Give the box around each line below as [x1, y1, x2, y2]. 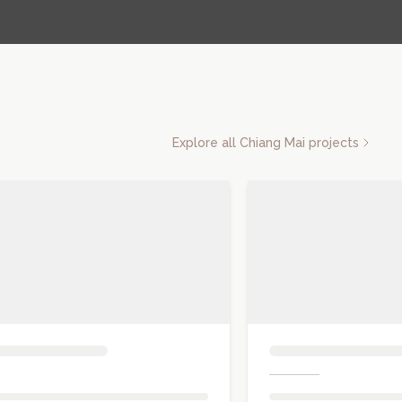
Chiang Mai [240, 135, 305, 150]
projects [305, 135, 359, 150]
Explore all [172, 135, 240, 150]
